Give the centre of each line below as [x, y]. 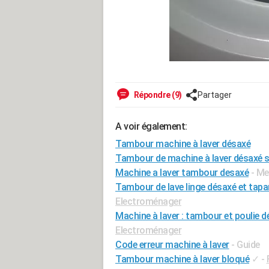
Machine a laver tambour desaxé [182, 173]
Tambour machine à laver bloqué [182, 259]
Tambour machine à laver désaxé [183, 144]
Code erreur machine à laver [172, 245]
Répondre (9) [157, 95]
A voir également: [151, 126]
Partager [214, 95]
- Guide [246, 245]
